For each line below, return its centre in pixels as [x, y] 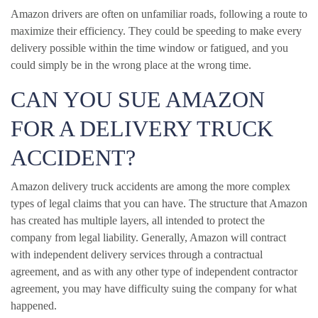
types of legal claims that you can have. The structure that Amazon [159, 203]
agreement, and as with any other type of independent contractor [154, 271]
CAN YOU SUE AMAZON [138, 99]
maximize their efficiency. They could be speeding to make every [156, 31]
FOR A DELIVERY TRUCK [142, 128]
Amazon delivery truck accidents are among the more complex [150, 186]
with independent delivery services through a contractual [137, 254]
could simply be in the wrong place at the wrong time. [131, 65]
